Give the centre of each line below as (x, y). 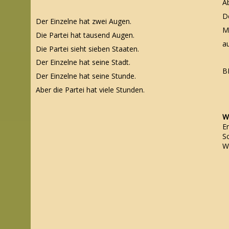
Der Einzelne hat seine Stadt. (84, 62)
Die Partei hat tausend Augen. (85, 35)
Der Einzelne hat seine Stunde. (87, 76)
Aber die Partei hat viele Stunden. (91, 90)
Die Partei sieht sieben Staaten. (87, 49)
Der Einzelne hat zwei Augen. (85, 21)
